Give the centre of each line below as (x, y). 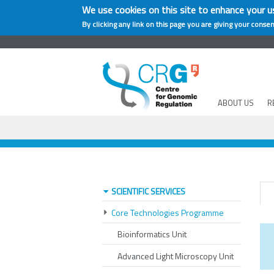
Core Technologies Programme (168, 212)
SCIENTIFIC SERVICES (148, 191)
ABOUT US (236, 103)
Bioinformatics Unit (152, 234)
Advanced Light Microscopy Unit (176, 256)
